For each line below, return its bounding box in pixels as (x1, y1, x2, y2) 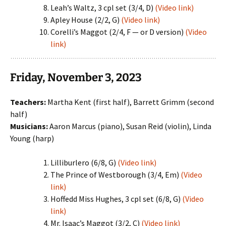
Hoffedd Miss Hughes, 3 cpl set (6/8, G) (50, 194, 182, 204)
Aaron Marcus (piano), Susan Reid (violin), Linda (48, 121, 211, 131)
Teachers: (10, 97, 46, 107)
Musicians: (10, 121, 48, 131)
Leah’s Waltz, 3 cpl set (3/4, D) (50, 3, 155, 13)
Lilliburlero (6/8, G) (50, 157, 118, 167)
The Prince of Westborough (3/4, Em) (50, 169, 181, 180)
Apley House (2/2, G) (50, 15, 121, 25)
